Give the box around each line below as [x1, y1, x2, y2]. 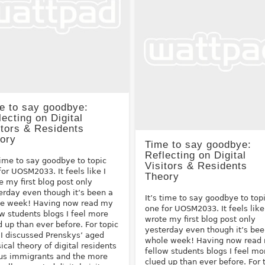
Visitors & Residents [145, 160, 248, 172]
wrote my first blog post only [145, 215, 256, 224]
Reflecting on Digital [145, 150, 247, 161]
